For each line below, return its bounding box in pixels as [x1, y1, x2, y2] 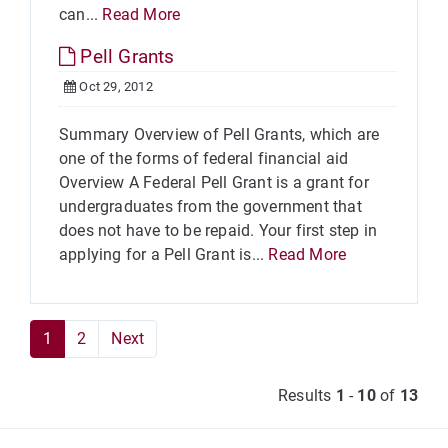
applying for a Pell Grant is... [59, 245, 269, 264]
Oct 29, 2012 [76, 79, 153, 94]
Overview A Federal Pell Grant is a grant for [59, 173, 369, 192]
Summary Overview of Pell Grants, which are [59, 125, 380, 144]
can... [59, 5, 103, 24]
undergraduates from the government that [59, 197, 362, 216]
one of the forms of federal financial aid [59, 149, 349, 168]
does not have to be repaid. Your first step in [59, 221, 378, 240]
